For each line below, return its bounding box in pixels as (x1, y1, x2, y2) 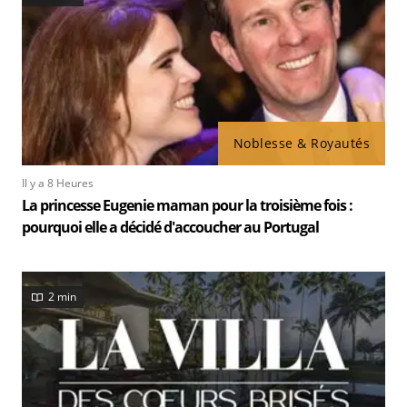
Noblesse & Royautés (233, 134, 370, 152)
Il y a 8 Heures (22, 174, 94, 191)
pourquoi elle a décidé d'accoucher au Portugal (22, 216, 319, 237)
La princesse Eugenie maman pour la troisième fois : (22, 194, 352, 215)
